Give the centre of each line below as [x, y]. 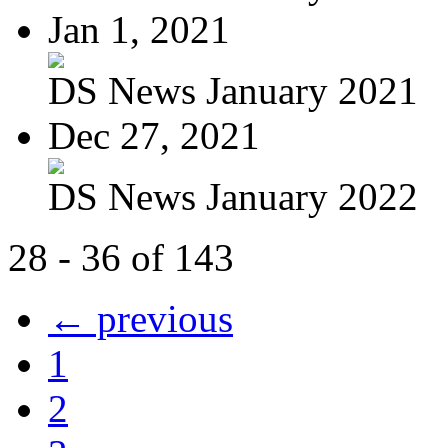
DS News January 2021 [233, 90]
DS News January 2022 [233, 196]
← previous [140, 318]
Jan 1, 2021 [139, 29]
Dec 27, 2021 [154, 135]
